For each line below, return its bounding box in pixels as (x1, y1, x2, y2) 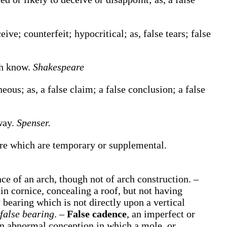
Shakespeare (33, 61, 84, 72)
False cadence (67, 208, 127, 219)
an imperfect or (132, 208, 195, 219)
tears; (166, 28, 191, 39)
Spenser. (17, 117, 51, 128)
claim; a (70, 84, 106, 95)
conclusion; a (128, 84, 185, 95)
